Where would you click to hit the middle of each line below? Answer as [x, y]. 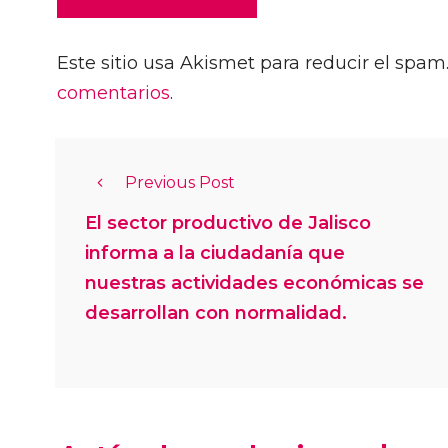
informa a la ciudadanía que [215, 253]
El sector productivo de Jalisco [228, 223]
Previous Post [180, 183]
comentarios [113, 93]
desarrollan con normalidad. [216, 313]
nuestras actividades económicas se [254, 283]
